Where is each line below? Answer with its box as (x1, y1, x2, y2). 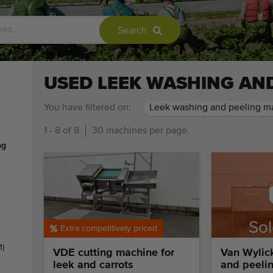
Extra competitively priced (60, 224, 157, 233)
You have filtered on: (44, 103, 131, 113)
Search (118, 26, 147, 36)
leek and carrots (53, 260, 133, 271)
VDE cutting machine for (53, 247, 174, 259)
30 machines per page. (92, 126, 190, 136)
